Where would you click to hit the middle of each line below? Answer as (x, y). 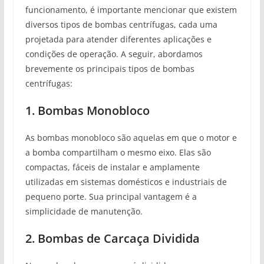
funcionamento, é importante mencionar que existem (131, 9)
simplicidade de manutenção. (84, 211)
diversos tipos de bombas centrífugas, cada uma (121, 24)
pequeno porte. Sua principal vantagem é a (111, 196)
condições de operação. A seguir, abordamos (114, 54)
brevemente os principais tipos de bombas (110, 68)
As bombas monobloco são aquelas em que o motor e (131, 137)
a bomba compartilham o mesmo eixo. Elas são (118, 152)
